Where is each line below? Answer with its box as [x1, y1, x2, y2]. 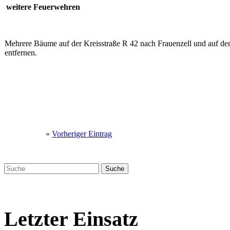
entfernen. [5, 48, 37, 57]
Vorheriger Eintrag [52, 129, 112, 138]
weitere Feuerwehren [6, 3, 80, 11]
